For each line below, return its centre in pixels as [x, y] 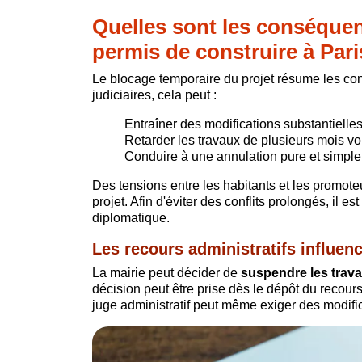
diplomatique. [131, 217]
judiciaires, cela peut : [154, 95]
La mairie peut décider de [166, 272]
